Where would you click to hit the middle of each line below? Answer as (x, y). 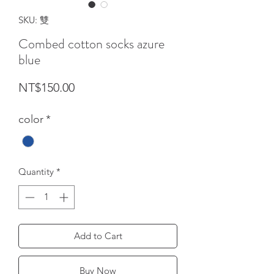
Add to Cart (98, 235)
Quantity (36, 172)
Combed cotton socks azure (91, 44)
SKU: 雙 (34, 20)
